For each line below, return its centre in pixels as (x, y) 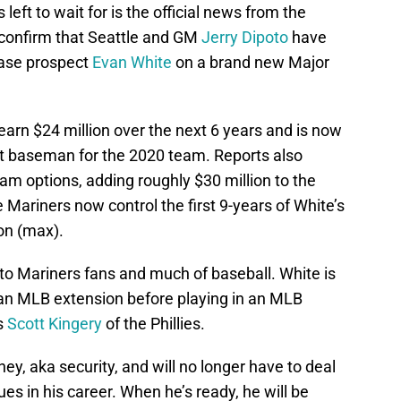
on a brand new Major (251, 63)
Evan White (132, 63)
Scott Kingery (55, 324)
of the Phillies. (154, 324)
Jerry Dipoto (245, 38)
